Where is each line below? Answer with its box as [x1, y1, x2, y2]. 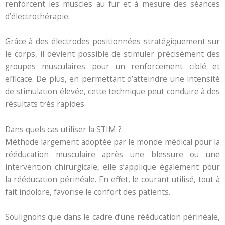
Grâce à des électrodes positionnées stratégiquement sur [5, 35, 220, 47]
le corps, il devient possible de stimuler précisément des [5, 48, 220, 59]
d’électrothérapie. [5, 11, 70, 22]
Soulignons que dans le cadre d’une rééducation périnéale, [5, 211, 220, 222]
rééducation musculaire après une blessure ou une [5, 148, 220, 160]
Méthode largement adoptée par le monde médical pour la [5, 136, 220, 147]
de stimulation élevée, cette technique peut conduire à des [5, 85, 220, 97]
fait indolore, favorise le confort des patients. [5, 186, 170, 197]
